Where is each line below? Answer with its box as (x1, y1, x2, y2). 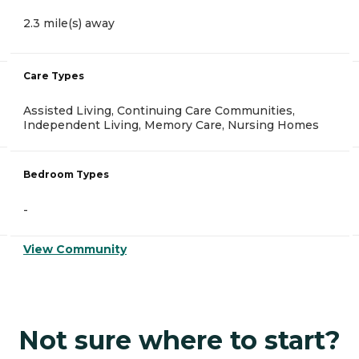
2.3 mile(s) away (23, 16, 115, 31)
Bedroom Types (23, 168, 109, 181)
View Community (23, 242, 127, 257)
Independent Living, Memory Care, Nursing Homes (23, 118, 319, 133)
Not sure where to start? (18, 325, 341, 357)
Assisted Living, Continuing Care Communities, (23, 103, 295, 119)
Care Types (23, 70, 84, 83)
